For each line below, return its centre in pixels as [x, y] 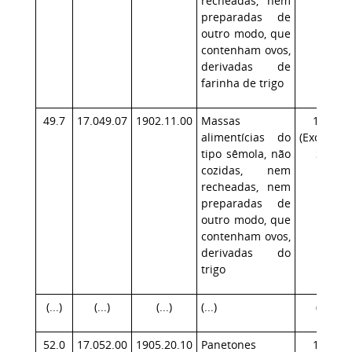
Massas [221, 121]
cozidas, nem [246, 170]
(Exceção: [323, 137]
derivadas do [246, 253]
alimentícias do [246, 137]
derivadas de [246, 66]
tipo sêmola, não [246, 154]
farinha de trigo [242, 83]
